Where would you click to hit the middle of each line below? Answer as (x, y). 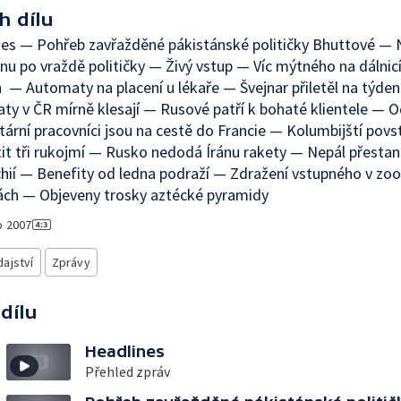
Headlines (125, 351)
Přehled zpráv (128, 371)
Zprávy (71, 262)
